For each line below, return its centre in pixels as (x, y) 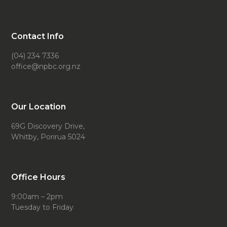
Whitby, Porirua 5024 (48, 137)
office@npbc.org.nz (46, 66)
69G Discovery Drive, (48, 126)
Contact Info (38, 36)
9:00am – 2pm (37, 197)
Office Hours (39, 177)
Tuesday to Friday (43, 207)
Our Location (39, 107)
